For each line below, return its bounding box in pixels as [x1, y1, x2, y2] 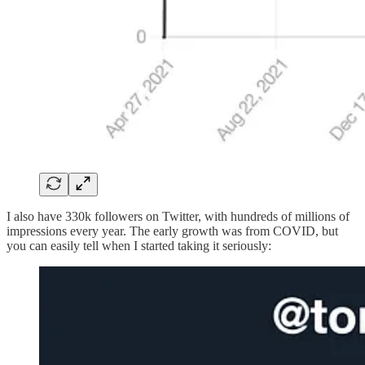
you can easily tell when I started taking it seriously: [7, 239, 271, 253]
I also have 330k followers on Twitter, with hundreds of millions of [7, 209, 350, 224]
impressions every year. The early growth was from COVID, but [7, 224, 338, 239]
